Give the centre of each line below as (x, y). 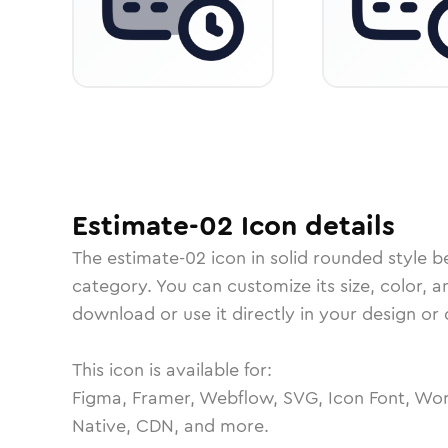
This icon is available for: (172, 370)
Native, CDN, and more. (170, 426)
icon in (238, 258)
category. (114, 286)
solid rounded (326, 258)
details (346, 226)
